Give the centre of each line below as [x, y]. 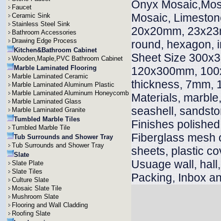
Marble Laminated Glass [47, 101]
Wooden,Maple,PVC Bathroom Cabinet [67, 58]
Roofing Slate [31, 213]
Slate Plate [28, 163]
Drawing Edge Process [44, 41]
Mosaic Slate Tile [37, 188]
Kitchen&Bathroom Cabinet [55, 50]
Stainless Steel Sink [41, 24]
